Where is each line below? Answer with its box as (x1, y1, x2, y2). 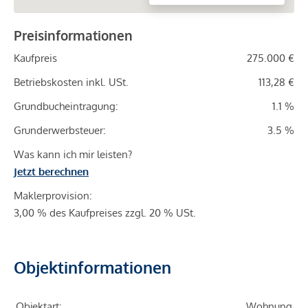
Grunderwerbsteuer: (14, 124, 106, 137)
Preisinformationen (14, 27, 133, 44)
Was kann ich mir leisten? (14, 148, 132, 162)
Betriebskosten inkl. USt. (14, 76, 129, 89)
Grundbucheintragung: (14, 100, 118, 113)
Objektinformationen (14, 257, 171, 278)
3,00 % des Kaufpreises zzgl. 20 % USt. (14, 206, 196, 220)
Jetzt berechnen (14, 165, 89, 179)
